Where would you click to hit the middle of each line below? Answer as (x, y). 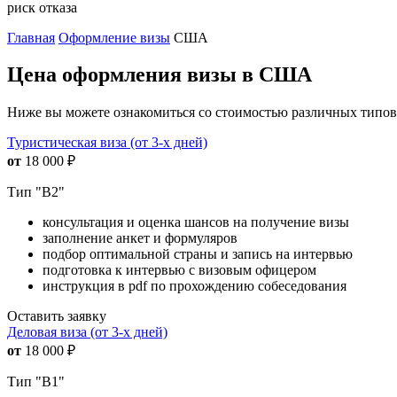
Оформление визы (114, 37)
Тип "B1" (36, 382)
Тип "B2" (36, 192)
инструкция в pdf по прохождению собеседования (195, 286)
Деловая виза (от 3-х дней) (87, 332)
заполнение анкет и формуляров (140, 238)
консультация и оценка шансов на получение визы (196, 222)
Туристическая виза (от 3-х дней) (107, 143)
